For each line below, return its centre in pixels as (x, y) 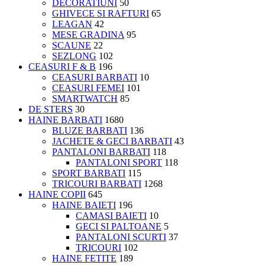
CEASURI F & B (62, 66)
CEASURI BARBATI (95, 77)
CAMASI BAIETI (111, 215)
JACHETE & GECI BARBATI (112, 141)
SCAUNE (72, 45)
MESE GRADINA (88, 34)
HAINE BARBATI (65, 119)
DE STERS (51, 109)
